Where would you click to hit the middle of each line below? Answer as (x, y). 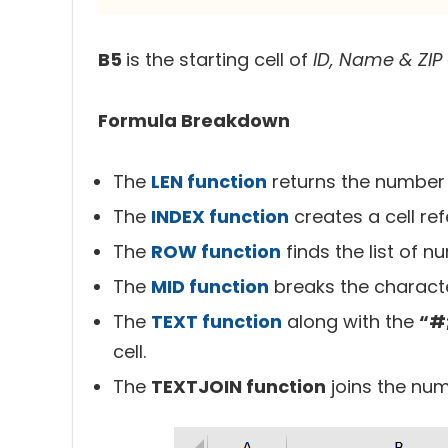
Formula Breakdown (194, 120)
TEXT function (216, 321)
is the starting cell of (219, 59)
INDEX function (220, 216)
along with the (350, 321)
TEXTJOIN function (238, 386)
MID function (210, 286)
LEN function (209, 181)
